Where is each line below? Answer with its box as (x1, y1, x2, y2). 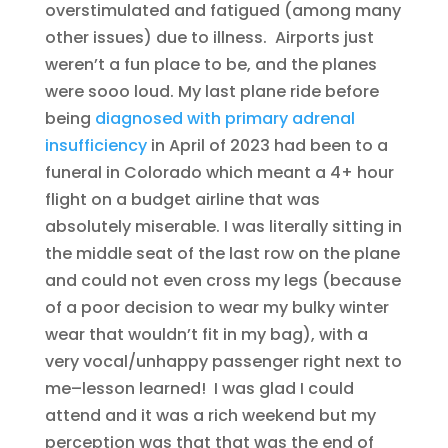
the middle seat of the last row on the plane (44, 242, 400, 266)
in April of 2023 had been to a (146, 134, 388, 158)
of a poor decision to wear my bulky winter (44, 296, 389, 320)
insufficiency (44, 134, 147, 158)
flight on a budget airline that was (44, 188, 320, 212)
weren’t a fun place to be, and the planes (44, 53, 377, 77)
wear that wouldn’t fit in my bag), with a (44, 323, 368, 347)
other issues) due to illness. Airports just (44, 26, 374, 50)
